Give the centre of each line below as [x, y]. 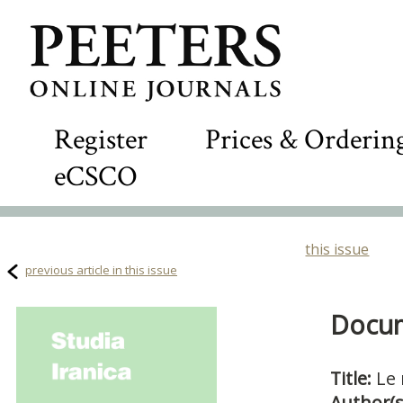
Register [101, 140]
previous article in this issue [101, 270]
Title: [353, 378]
